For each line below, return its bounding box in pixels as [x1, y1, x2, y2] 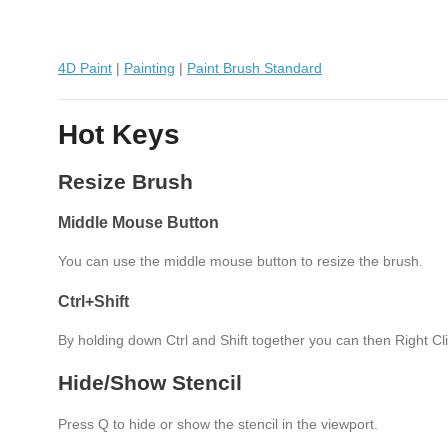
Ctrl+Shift [58, 292, 129, 310]
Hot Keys [58, 119, 180, 150]
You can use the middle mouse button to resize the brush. [58, 253, 423, 269]
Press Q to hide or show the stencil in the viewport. [58, 416, 378, 432]
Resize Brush [58, 170, 193, 193]
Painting [124, 60, 175, 76]
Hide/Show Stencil [58, 371, 242, 394]
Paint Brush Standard [187, 60, 322, 76]
